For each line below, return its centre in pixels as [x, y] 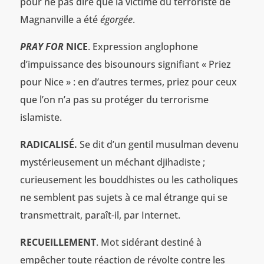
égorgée [116, 19]
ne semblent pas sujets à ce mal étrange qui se [123, 197]
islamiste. [41, 117]
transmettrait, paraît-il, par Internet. [100, 215]
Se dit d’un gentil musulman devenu [159, 144]
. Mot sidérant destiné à [148, 242]
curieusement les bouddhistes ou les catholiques [129, 179]
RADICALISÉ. [49, 144]
